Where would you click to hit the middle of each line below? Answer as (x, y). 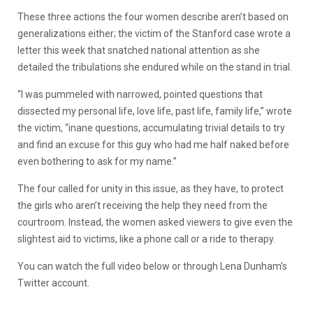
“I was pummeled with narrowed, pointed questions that (140, 94)
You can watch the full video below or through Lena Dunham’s (152, 266)
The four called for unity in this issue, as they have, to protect (151, 188)
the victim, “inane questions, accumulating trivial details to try (151, 128)
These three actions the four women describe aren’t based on (153, 16)
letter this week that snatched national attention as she (139, 50)
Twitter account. (53, 283)
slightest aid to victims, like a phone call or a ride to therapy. (146, 239)
